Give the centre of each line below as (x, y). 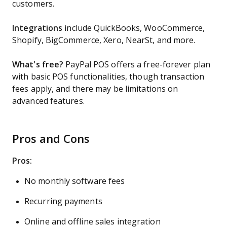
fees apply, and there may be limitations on (95, 89)
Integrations (39, 28)
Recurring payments (63, 201)
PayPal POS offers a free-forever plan (138, 65)
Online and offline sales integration (92, 222)
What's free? (39, 65)
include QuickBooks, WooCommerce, (135, 28)
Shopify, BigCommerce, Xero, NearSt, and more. (104, 40)
